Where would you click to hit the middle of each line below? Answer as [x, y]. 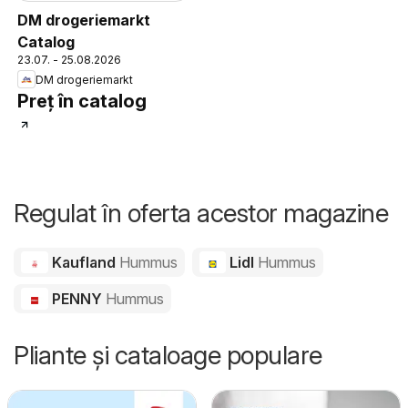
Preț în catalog [82, 102]
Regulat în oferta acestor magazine [201, 214]
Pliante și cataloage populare [168, 356]
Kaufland [83, 263]
